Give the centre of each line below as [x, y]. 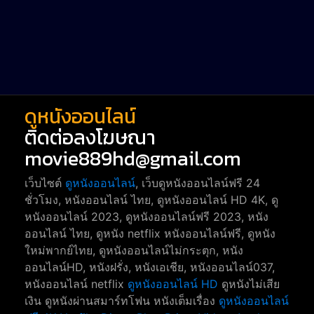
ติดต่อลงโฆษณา [92, 138]
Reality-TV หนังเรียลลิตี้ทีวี [64, 39]
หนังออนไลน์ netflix [76, 284]
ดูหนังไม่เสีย [249, 284]
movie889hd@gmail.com [133, 159]
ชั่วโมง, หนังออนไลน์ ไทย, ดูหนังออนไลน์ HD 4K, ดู [151, 200]
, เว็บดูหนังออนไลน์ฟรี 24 [198, 183]
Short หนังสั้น [36, 17]
